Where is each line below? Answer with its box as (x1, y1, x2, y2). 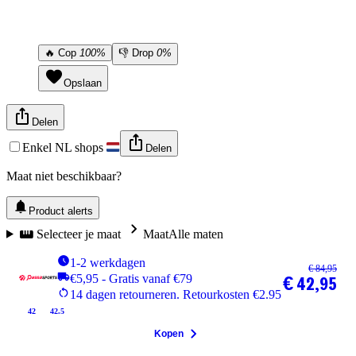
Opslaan (64, 76, 102, 89)
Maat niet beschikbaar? (6, 168, 122, 183)
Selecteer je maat (33, 226, 124, 241)
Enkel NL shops (22, 140, 106, 154)
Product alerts (29, 204, 93, 217)
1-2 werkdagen (70, 255, 145, 269)
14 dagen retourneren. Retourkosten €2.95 (70, 287, 281, 301)
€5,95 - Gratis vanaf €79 (70, 271, 192, 285)
